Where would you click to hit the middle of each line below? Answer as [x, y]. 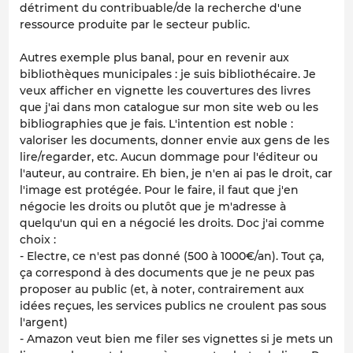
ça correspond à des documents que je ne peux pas [167, 273]
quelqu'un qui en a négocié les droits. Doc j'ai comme [172, 223]
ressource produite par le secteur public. [135, 25]
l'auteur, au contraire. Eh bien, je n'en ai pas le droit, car [176, 174]
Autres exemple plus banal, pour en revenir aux [154, 58]
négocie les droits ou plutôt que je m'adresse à [153, 207]
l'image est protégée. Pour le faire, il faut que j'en [159, 190]
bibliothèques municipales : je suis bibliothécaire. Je [168, 74]
